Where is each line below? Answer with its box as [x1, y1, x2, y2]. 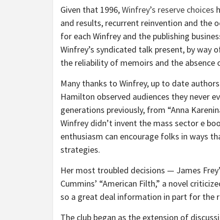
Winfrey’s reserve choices [122, 4, 214, 16]
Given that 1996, [60, 4, 122, 16]
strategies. [60, 144, 100, 156]
